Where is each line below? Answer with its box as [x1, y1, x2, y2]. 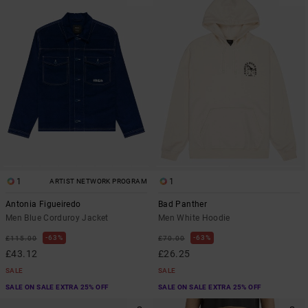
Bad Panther [158, 199, 207, 209]
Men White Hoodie [158, 212, 230, 223]
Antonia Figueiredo [5, 199, 81, 209]
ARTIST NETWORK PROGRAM [49, 177, 147, 185]
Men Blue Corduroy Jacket [5, 212, 109, 223]
